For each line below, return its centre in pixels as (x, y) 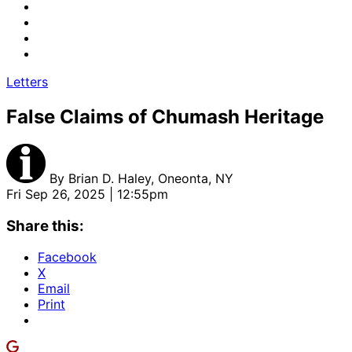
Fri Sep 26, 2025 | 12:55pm (87, 194)
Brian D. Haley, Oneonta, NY (151, 178)
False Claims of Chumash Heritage (165, 116)
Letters (27, 82)
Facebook (67, 257)
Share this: (45, 225)
